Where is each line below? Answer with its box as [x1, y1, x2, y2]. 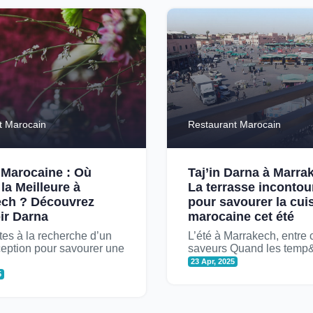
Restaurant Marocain [188, 119, 281, 131]
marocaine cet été [188, 210, 294, 224]
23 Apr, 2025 [191, 257, 235, 266]
